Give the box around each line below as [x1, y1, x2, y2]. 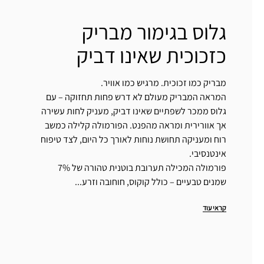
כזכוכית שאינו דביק [77, 41, 226, 70]
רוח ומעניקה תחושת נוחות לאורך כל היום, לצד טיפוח [41, 133, 226, 146]
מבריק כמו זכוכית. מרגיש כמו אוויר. [101, 77, 226, 90]
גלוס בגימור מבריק [82, 18, 226, 46]
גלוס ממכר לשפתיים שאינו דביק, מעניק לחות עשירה [41, 105, 226, 118]
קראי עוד [203, 203, 226, 213]
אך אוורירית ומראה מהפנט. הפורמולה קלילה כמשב [45, 119, 226, 132]
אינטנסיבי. [189, 147, 226, 160]
